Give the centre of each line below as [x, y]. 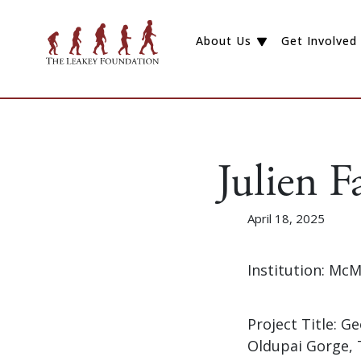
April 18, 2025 [286, 218]
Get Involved [319, 41]
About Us [224, 41]
